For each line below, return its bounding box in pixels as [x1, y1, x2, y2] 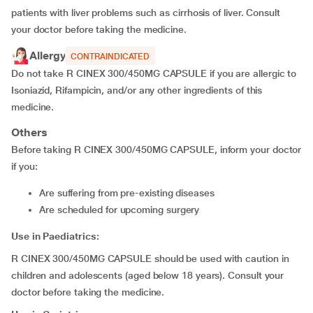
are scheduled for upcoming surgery [45, 204, 200, 215]
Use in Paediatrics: [11, 231, 99, 242]
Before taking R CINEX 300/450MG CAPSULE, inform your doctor [11, 144, 302, 155]
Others [11, 126, 48, 139]
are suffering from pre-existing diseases [45, 187, 214, 198]
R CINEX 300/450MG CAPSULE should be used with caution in [11, 253, 289, 264]
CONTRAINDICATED [71, 52, 150, 61]
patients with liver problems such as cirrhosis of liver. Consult [11, 7, 280, 18]
